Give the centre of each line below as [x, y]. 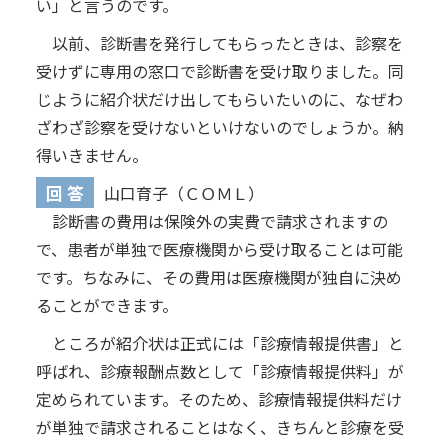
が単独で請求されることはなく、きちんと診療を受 [219, 426]
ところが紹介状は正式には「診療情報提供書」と [227, 342]
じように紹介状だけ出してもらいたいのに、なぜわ [219, 98]
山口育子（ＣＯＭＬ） [183, 192]
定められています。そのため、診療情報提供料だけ [218, 398]
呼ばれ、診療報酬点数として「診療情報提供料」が [219, 370]
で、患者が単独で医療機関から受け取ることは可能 [219, 248]
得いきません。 [91, 154]
